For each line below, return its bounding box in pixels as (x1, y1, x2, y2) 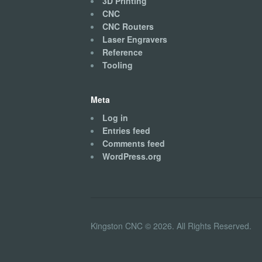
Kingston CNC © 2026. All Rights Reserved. (90, 220, 251, 232)
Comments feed (102, 137, 165, 149)
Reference (102, 46, 143, 58)
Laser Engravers (102, 33, 167, 46)
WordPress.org (102, 150, 161, 162)
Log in (102, 111, 128, 123)
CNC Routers (102, 20, 154, 33)
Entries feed (102, 124, 150, 136)
